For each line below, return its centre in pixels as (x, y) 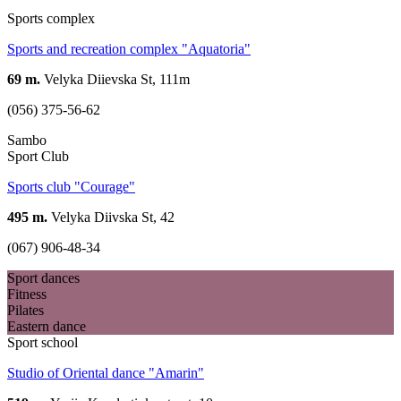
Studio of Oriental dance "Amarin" (106, 372)
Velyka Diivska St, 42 (111, 217)
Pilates (26, 310)
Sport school (43, 342)
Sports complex (51, 18)
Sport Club (38, 156)
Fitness (27, 294)
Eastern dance (47, 326)
